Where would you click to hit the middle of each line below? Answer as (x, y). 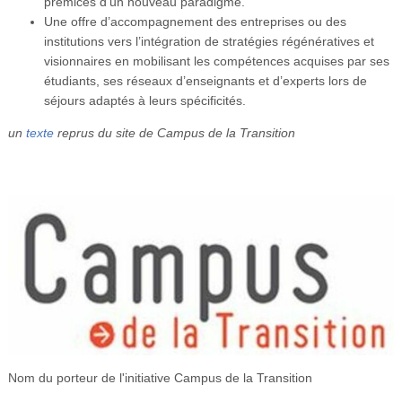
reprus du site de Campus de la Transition (174, 132)
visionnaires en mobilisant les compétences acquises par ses (216, 61)
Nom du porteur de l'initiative (89, 378)
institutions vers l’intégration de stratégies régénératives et (209, 41)
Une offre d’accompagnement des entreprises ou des (195, 21)
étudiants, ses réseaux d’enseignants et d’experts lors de (205, 80)
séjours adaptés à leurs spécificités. (144, 100)
